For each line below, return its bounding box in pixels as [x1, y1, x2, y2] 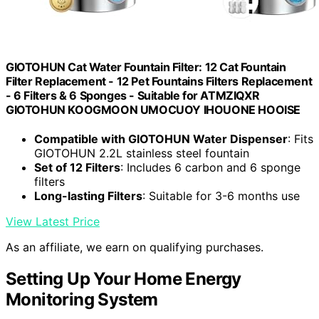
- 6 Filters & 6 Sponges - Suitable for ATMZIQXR [6, 88, 260, 103]
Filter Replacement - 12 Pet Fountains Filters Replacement [6, 73, 313, 88]
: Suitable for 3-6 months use [142, 189, 300, 204]
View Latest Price [6, 214, 100, 229]
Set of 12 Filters [34, 160, 120, 175]
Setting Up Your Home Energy [6, 268, 241, 290]
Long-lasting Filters [34, 189, 142, 204]
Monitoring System [6, 289, 158, 310]
